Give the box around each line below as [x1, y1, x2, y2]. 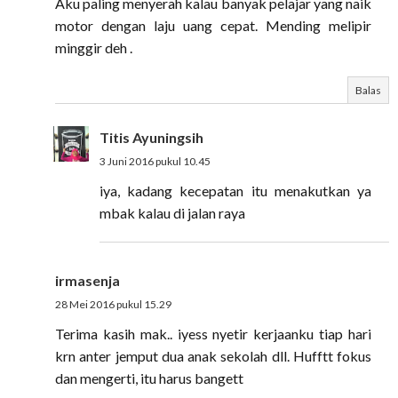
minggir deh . [55, 39, 132, 56]
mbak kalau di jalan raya [99, 204, 245, 221]
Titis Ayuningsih [99, 129, 203, 146]
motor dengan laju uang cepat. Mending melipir [55, 17, 371, 34]
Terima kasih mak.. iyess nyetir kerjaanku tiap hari [55, 325, 371, 342]
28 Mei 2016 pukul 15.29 [55, 298, 171, 311]
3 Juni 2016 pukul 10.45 [99, 155, 211, 168]
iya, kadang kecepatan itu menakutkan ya [99, 182, 371, 199]
